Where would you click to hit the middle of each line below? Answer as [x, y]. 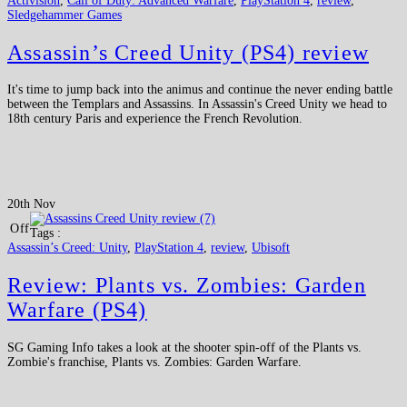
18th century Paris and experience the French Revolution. [155, 119]
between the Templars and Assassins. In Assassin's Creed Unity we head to [197, 104]
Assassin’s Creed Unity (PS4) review [188, 52]
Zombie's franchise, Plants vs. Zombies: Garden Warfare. [154, 362]
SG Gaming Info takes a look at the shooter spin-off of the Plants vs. [184, 348]
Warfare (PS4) [77, 310]
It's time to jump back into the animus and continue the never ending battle [200, 90]
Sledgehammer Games [65, 15]
